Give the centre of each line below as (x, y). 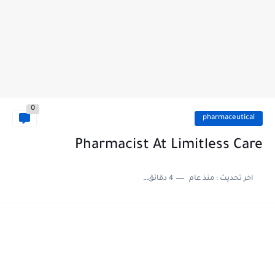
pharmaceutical (229, 118)
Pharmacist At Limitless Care (169, 146)
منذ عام (201, 179)
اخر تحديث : (233, 179)
